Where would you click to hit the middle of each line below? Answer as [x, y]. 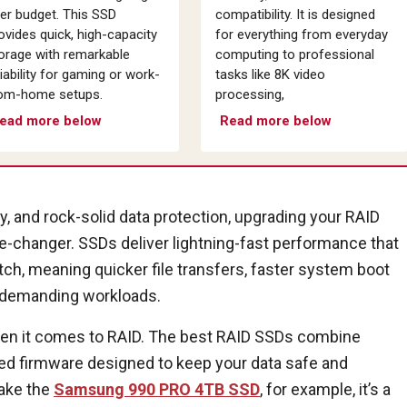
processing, [249, 94]
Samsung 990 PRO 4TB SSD [157, 389]
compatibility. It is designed [295, 14]
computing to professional [294, 54]
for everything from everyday [301, 34]
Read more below [275, 120]
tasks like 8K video [270, 74]
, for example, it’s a [325, 389]
